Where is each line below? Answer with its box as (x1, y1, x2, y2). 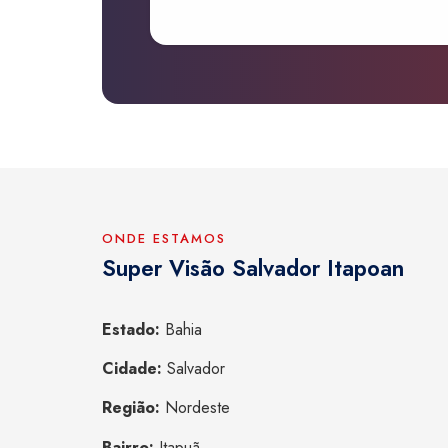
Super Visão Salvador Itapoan (102, 251, 404, 284)
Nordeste (160, 396, 230, 420)
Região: (102, 396, 160, 420)
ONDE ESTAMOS (102, 228, 226, 248)
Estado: (102, 318, 160, 342)
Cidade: (102, 357, 162, 381)
